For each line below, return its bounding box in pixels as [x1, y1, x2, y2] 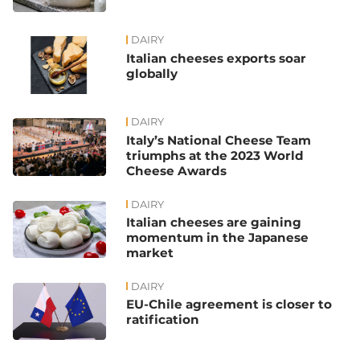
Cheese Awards [126, 163, 227, 179]
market [126, 245, 174, 261]
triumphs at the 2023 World [126, 148, 305, 164]
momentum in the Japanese [126, 230, 309, 246]
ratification [126, 312, 200, 328]
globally [126, 65, 178, 81]
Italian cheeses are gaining [126, 215, 302, 231]
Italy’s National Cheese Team [126, 133, 312, 149]
